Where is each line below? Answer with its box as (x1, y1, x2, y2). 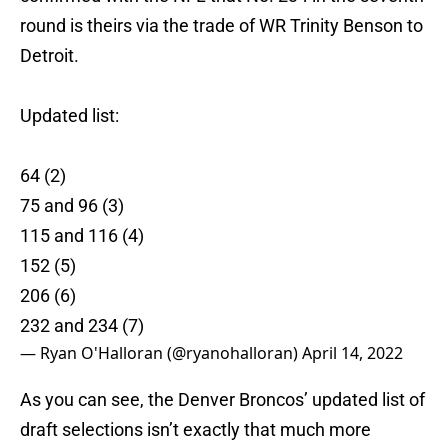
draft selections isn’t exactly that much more (20, 419, 371, 441)
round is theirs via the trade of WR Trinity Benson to (20, 15, 423, 37)
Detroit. (20, 45, 79, 67)
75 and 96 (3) (20, 195, 124, 217)
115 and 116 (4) (20, 225, 144, 247)
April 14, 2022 (302, 342, 403, 365)
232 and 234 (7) (20, 315, 144, 337)
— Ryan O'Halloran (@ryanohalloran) (20, 342, 302, 365)
